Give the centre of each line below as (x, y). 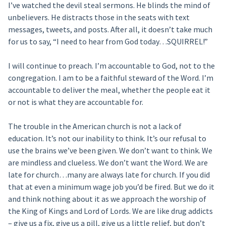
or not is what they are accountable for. (75, 102)
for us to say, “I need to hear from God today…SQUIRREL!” (108, 42)
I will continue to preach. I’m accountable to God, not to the (111, 66)
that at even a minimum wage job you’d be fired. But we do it (111, 187)
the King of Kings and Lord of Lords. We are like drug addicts (110, 211)
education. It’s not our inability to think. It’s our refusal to (107, 138)
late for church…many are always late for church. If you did (109, 175)
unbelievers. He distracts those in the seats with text (99, 17)
